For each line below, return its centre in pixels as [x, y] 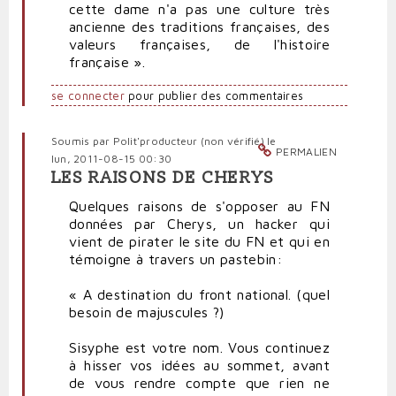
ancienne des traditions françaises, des [199, 27]
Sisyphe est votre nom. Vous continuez [199, 348]
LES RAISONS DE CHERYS [163, 179]
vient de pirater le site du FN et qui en [199, 242]
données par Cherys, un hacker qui [199, 224]
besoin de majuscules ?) [147, 312]
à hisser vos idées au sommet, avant [199, 366]
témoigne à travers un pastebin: [175, 259]
